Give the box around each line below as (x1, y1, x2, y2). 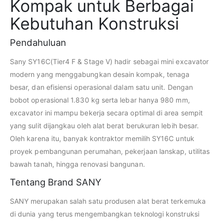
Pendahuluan (10, 37, 66, 48)
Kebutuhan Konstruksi (10, 13, 179, 34)
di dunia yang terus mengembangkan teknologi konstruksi (10, 210, 199, 219)
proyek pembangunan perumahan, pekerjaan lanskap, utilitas (10, 147, 210, 156)
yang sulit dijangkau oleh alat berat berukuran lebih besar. (10, 121, 199, 130)
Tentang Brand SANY (10, 177, 101, 188)
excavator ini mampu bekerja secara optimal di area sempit (10, 109, 203, 117)
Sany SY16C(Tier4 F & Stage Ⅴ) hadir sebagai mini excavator (10, 57, 209, 66)
